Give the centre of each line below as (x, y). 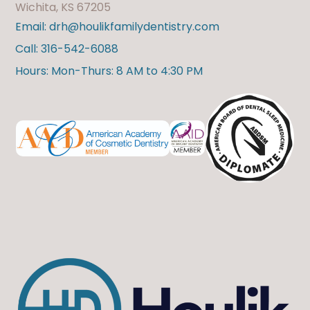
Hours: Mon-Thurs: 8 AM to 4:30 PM (109, 71)
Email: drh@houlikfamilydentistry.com (118, 27)
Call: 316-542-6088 (67, 49)
